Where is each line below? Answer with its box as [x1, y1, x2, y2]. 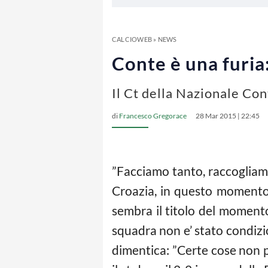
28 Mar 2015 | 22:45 [196, 111, 260, 120]
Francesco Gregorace [119, 111, 187, 120]
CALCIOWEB [112, 35, 152, 43]
